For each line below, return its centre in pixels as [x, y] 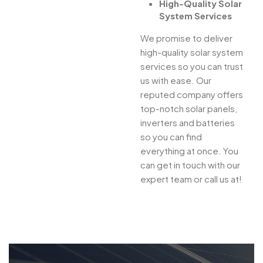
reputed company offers [192, 95]
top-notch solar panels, [189, 109]
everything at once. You [189, 151]
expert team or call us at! [191, 179]
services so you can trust [192, 66]
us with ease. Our [176, 80]
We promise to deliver [186, 38]
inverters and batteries [188, 123]
